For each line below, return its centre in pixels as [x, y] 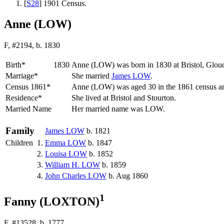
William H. [63, 165]
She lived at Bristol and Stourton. [125, 98]
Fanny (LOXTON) [52, 202]
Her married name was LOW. [119, 109]
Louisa [57, 154]
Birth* [15, 65]
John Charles [66, 176]
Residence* [24, 98]
